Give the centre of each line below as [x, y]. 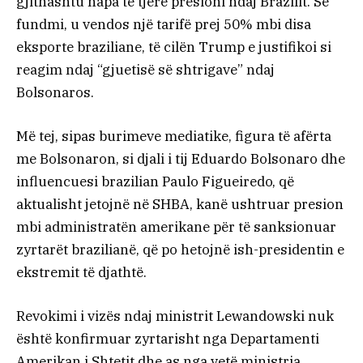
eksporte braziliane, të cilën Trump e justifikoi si [174, 47]
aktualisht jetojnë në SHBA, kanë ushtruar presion [180, 204]
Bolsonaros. [55, 92]
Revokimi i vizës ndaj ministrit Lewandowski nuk [175, 316]
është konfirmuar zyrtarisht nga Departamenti [168, 338]
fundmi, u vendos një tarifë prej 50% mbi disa [164, 24]
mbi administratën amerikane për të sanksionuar [176, 226]
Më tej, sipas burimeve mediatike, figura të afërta [174, 136]
